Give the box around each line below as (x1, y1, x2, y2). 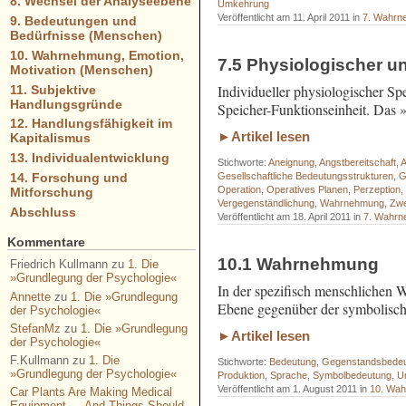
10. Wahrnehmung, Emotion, (9, 47, 184, 63)
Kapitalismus (9, 130, 91, 146)
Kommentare (7, 234, 85, 249)
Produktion (217, 370, 266, 382)
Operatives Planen (266, 184, 349, 196)
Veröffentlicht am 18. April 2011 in (217, 211, 364, 223)
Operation (217, 184, 262, 196)
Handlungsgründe (9, 96, 122, 111)
